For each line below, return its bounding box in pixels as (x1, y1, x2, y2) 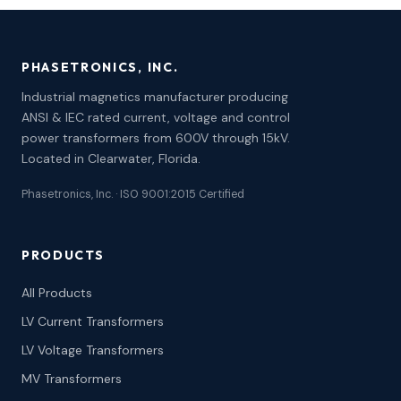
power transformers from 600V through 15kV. (21, 129, 290, 146)
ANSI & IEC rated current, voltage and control (21, 108, 290, 125)
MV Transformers (21, 370, 122, 387)
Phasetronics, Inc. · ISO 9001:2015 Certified (21, 186, 244, 201)
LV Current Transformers (21, 312, 164, 329)
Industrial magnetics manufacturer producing (21, 88, 288, 105)
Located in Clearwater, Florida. (21, 149, 200, 166)
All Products (21, 284, 92, 301)
